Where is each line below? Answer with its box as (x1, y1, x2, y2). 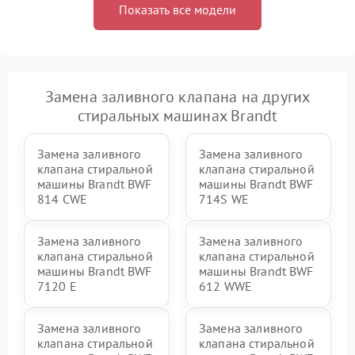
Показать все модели (119, 2, 236, 18)
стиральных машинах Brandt (77, 105, 278, 127)
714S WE (199, 191, 250, 208)
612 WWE (199, 278, 253, 295)
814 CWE (37, 191, 88, 208)
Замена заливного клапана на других (44, 86, 311, 108)
